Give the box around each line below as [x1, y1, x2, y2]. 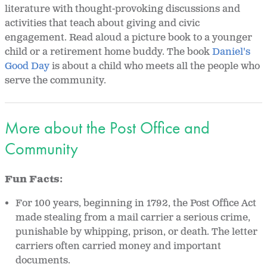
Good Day [5, 60, 49, 73]
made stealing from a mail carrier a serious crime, [15, 212, 251, 225]
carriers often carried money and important [15, 240, 222, 253]
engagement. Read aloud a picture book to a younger [5, 32, 252, 45]
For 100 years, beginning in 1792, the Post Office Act [15, 197, 257, 210]
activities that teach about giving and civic [5, 17, 200, 30]
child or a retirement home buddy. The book [5, 46, 212, 59]
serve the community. [5, 74, 108, 88]
